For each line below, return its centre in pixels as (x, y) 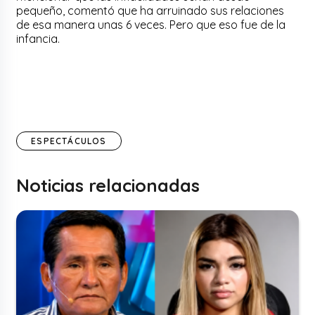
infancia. (38, 38)
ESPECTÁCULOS (69, 141)
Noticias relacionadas (108, 185)
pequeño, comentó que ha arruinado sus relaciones (150, 10)
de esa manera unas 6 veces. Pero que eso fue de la (151, 24)
